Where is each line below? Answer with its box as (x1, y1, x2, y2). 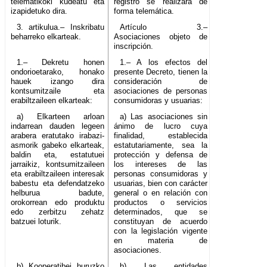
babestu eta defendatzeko (11, 179, 105, 188)
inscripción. (114, 42, 154, 51)
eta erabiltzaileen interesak (11, 169, 105, 179)
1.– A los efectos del (119, 58, 208, 67)
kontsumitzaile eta (11, 86, 105, 96)
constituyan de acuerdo (114, 217, 208, 226)
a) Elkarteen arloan (16, 112, 105, 122)
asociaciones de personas (114, 86, 208, 96)
